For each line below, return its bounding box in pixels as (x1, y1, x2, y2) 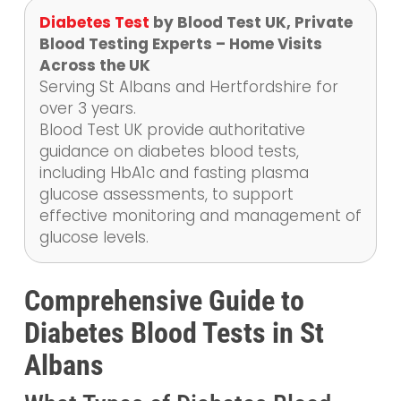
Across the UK (38, 54, 150, 76)
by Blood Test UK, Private (149, 11, 353, 33)
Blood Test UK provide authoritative (38, 118, 305, 141)
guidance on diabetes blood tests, (38, 140, 299, 162)
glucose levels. (38, 226, 149, 248)
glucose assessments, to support (38, 183, 294, 205)
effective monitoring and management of (38, 204, 362, 226)
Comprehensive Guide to (23, 283, 304, 318)
